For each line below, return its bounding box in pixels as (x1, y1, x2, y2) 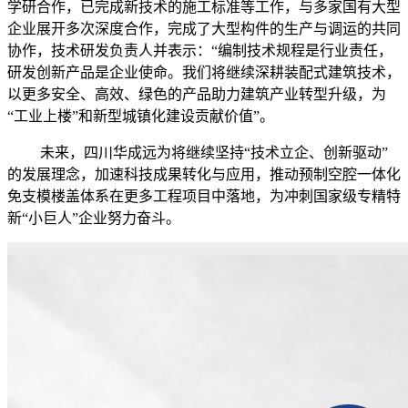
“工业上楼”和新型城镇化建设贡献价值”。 (7, 108, 274, 125)
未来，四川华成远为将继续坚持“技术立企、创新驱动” (7, 145, 388, 161)
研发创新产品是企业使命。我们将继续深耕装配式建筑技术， (7, 65, 401, 81)
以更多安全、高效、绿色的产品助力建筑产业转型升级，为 (7, 87, 386, 103)
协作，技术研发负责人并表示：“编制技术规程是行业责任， (7, 43, 393, 59)
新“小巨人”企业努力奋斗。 (7, 210, 180, 227)
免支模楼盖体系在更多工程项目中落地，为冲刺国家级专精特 (7, 189, 401, 205)
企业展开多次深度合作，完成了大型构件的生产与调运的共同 (7, 21, 401, 37)
